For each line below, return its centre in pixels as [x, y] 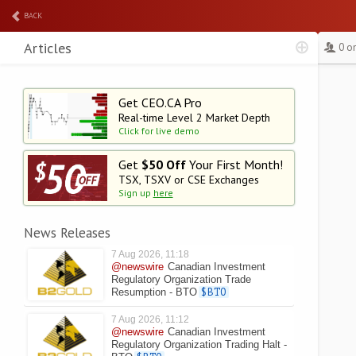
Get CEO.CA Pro [160, 103]
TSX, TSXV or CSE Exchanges [188, 180]
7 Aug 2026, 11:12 [150, 319]
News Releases [67, 233]
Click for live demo [159, 131]
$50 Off [163, 164]
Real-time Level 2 [162, 118]
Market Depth [238, 118]
